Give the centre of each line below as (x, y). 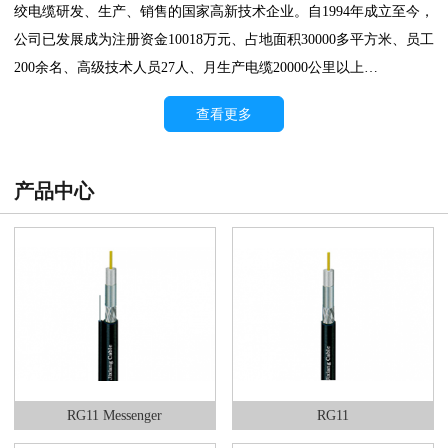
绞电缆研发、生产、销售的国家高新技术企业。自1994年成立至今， (224, 12)
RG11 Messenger (115, 416)
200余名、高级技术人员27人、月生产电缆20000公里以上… (196, 68)
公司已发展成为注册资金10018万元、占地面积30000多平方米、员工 (224, 40)
